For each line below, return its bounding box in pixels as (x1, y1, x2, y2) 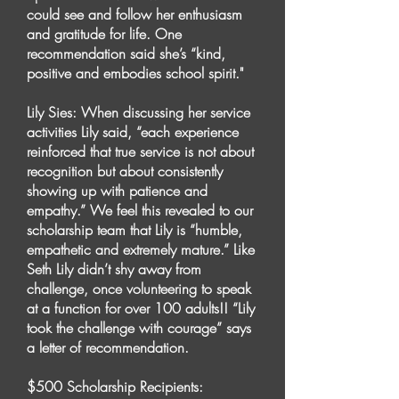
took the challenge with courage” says (27, 318, 251, 338)
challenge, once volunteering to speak (27, 279, 251, 298)
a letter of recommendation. (27, 338, 189, 357)
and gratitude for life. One (27, 24, 182, 44)
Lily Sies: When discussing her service (27, 102, 250, 122)
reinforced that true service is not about (27, 142, 254, 161)
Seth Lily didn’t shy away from (27, 259, 201, 279)
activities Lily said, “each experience (27, 122, 239, 142)
